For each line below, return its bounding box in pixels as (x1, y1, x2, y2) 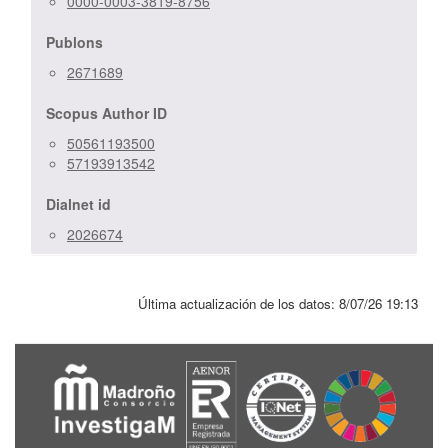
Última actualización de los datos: (138, 293, 339, 313)
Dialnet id (46, 193, 111, 214)
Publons (46, 31, 103, 52)
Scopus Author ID (46, 102, 167, 123)
